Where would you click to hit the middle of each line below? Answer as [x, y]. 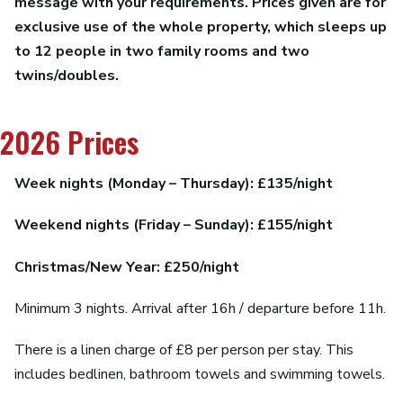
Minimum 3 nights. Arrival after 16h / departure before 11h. [200, 308]
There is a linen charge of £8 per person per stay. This [184, 349]
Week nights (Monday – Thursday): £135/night [174, 184]
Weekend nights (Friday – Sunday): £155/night [174, 225]
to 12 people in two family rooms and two [162, 52]
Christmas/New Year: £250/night [127, 267]
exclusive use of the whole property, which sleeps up [201, 27]
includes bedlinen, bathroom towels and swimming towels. [200, 374]
